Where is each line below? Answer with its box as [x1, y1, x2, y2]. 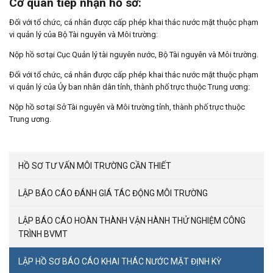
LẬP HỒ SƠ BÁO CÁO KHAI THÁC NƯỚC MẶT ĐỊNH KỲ [18, 256, 221, 266]
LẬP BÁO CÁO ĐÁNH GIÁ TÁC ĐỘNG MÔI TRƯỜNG [18, 188, 208, 198]
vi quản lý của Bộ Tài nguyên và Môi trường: [9, 29, 158, 39]
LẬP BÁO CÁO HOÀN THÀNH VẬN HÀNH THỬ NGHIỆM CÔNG [18, 215, 246, 225]
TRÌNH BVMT [18, 229, 68, 239]
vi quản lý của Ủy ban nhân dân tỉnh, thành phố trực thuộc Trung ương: [9, 82, 250, 91]
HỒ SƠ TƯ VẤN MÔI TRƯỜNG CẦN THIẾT [18, 160, 171, 171]
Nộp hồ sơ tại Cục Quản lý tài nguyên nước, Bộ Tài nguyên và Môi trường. [9, 49, 258, 59]
